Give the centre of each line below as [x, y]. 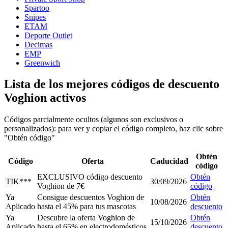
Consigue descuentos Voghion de [91, 197]
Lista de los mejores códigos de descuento [112, 84]
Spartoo [37, 8]
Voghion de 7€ [61, 186]
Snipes [35, 17]
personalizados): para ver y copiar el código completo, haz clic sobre [113, 129]
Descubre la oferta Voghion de [86, 218]
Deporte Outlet [48, 35]
